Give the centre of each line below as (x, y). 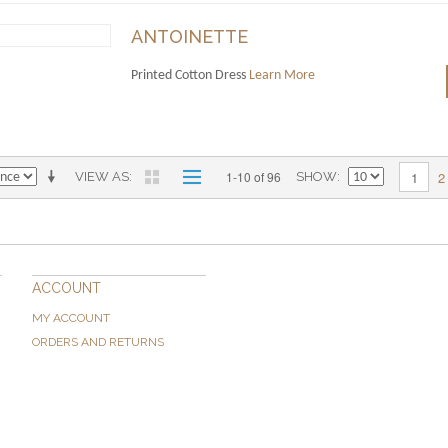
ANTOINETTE (189, 37)
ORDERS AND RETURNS (98, 342)
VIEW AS (102, 177)
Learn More (281, 76)
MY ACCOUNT (71, 318)
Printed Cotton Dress (189, 76)
